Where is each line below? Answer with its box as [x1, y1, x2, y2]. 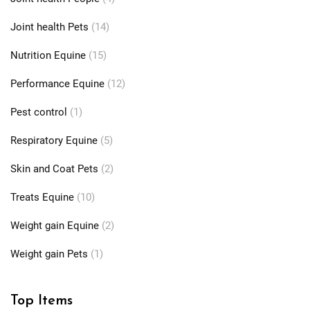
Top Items [10, 294, 73, 308]
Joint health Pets [10, 21, 89, 33]
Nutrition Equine [10, 49, 86, 62]
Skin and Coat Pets [10, 163, 98, 175]
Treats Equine [10, 191, 74, 203]
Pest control [10, 106, 67, 118]
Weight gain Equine [10, 219, 99, 232]
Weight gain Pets [10, 248, 88, 260]
